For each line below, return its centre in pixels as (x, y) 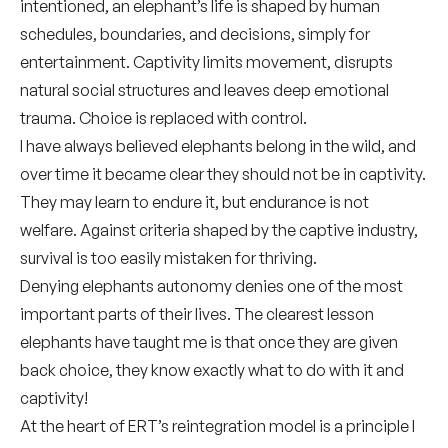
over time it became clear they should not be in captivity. (223, 174)
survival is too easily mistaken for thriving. (168, 258)
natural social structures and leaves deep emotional (204, 90)
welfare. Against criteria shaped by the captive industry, (219, 230)
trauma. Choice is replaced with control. (163, 118)
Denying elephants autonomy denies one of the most (211, 286)
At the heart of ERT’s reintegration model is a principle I (217, 426)
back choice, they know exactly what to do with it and (212, 370)
